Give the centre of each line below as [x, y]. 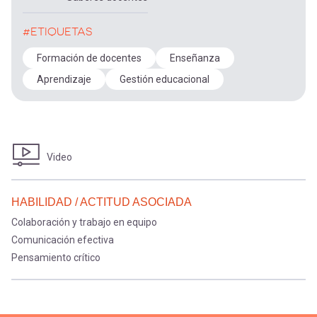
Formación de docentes [89, 58]
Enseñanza [195, 58]
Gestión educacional [165, 79]
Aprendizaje [64, 79]
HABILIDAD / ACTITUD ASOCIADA [102, 202]
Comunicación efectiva [63, 240]
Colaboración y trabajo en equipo [84, 222]
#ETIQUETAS [57, 31]
